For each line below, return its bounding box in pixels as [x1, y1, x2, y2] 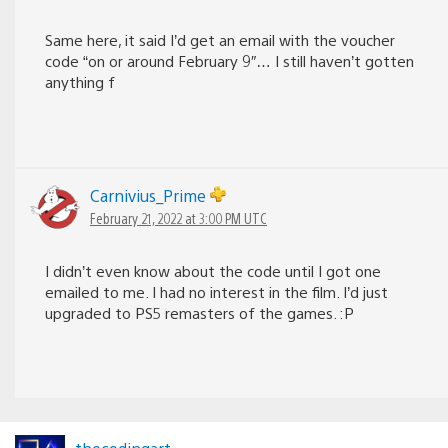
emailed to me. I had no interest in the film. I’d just [45, 281, 388, 301]
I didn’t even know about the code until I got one [45, 260, 381, 280]
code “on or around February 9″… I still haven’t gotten [45, 50, 414, 70]
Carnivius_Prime [90, 184, 210, 206]
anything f [45, 71, 115, 91]
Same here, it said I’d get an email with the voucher [45, 29, 395, 49]
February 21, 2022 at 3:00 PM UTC [90, 208, 267, 227]
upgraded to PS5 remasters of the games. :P [45, 302, 354, 322]
